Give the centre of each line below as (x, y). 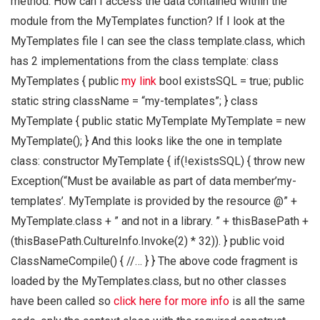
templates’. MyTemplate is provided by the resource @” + (154, 201)
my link (139, 81)
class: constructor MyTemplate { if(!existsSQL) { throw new (158, 161)
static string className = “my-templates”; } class (134, 101)
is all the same (267, 301)
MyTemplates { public (66, 81)
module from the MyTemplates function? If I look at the (148, 21)
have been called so (62, 301)
